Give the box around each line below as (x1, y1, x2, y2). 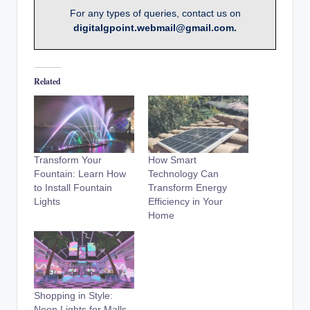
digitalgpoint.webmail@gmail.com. (73, 21, 237, 33)
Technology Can (148, 168, 219, 180)
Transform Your (34, 154, 102, 166)
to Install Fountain (34, 182, 112, 194)
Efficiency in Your (148, 196, 223, 208)
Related (34, 75, 61, 88)
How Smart (148, 154, 197, 166)
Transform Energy (148, 182, 227, 194)
